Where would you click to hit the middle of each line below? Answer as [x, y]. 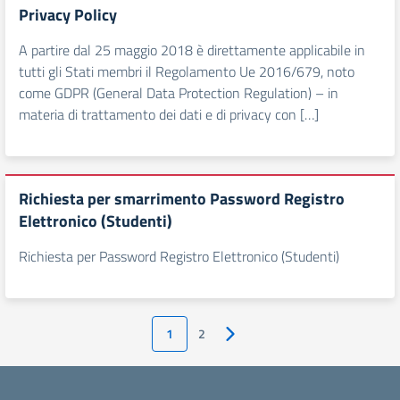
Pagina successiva [277, 340]
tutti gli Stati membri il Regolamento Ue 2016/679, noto [187, 71]
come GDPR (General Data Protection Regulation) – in [179, 93]
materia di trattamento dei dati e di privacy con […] [169, 114]
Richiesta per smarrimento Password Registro [182, 199]
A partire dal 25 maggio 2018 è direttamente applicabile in [192, 50]
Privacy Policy [68, 15]
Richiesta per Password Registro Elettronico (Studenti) [179, 256]
